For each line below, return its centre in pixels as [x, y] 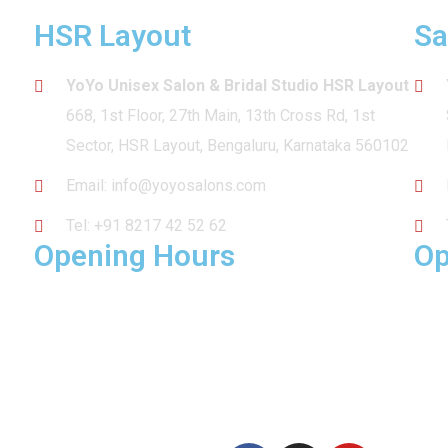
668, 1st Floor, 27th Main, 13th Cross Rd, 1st [220, 116]
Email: [88, 186]
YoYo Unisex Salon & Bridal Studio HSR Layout [237, 86]
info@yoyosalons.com [188, 186]
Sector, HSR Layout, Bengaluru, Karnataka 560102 [237, 146]
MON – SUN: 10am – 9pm [123, 306]
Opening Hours [134, 256]
